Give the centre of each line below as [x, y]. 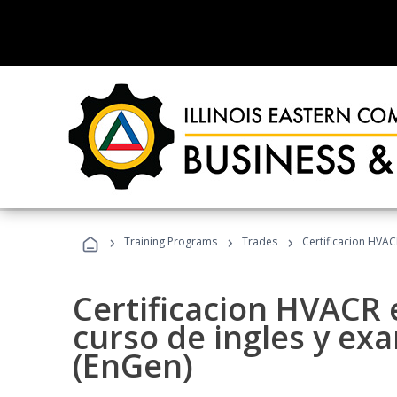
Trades [260, 241]
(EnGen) [133, 366]
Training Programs [171, 241]
